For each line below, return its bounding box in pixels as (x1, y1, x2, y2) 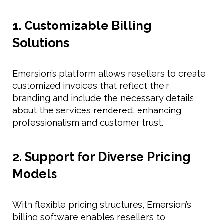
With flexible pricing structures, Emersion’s (12, 199, 191, 210)
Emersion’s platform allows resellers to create (12, 68, 206, 79)
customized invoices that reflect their (12, 80, 169, 91)
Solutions (12, 35, 69, 50)
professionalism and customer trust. (12, 117, 163, 128)
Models (12, 166, 57, 181)
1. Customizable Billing (12, 18, 152, 33)
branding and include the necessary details (12, 92, 194, 103)
